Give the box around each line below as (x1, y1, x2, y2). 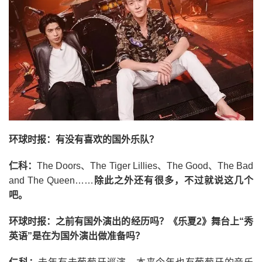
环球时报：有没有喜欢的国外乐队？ (9, 134, 158, 144)
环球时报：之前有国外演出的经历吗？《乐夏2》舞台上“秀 (9, 216, 253, 226)
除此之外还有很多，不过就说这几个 (94, 175, 254, 185)
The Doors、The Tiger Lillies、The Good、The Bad (37, 160, 254, 171)
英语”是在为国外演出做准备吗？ (9, 230, 144, 241)
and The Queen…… (9, 175, 94, 185)
